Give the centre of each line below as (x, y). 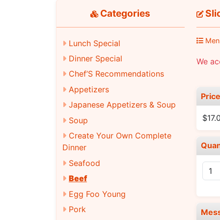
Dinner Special (96, 59)
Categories (124, 14)
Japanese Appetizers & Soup (122, 105)
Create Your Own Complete (120, 136)
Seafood (84, 163)
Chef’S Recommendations (116, 74)
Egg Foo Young (97, 194)
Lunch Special (95, 43)
